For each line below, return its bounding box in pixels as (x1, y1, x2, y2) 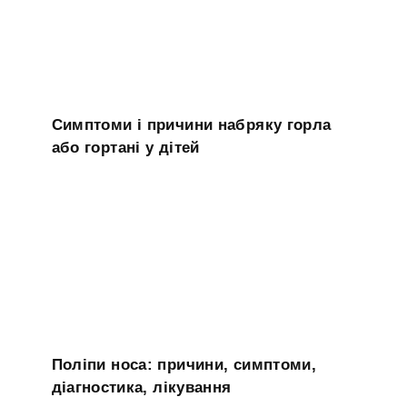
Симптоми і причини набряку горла (51, 115, 332, 134)
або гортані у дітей (51, 138, 200, 156)
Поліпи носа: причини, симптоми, (51, 355, 316, 373)
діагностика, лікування (51, 378, 232, 396)
